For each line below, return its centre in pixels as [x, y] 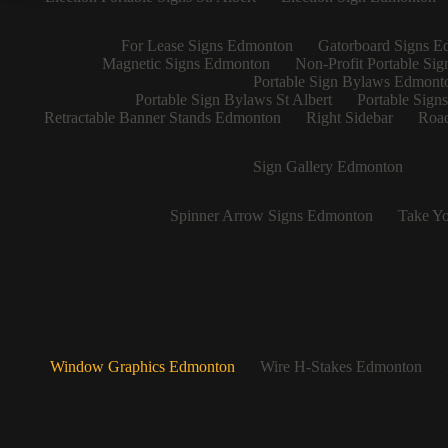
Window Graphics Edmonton [142, 367]
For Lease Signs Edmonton [206, 46]
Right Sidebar [349, 118]
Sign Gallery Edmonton [327, 167]
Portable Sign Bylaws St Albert [233, 100]
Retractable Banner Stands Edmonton [162, 118]
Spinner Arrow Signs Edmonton [271, 216]
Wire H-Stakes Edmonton [340, 367]
